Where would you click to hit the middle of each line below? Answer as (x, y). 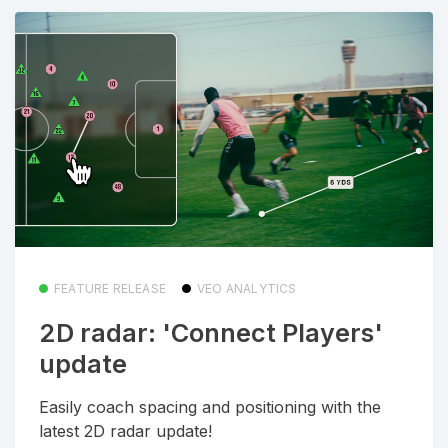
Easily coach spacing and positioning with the (210, 406)
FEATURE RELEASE (110, 288)
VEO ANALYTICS (247, 288)
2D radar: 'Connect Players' (211, 333)
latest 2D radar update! (125, 430)
